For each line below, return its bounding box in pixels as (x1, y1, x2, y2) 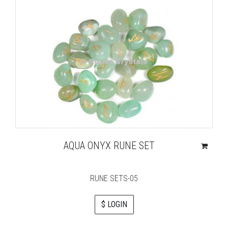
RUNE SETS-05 (90, 174, 138, 183)
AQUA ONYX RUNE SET (64, 139, 155, 152)
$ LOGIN (101, 199, 127, 209)
